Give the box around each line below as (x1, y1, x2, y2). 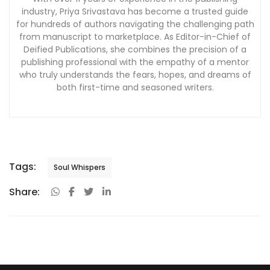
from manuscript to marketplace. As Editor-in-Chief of (19, 30, 251, 43)
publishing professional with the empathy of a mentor (21, 55, 249, 68)
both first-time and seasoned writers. (56, 81, 214, 93)
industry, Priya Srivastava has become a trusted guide (22, 5, 248, 17)
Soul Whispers (54, 162, 105, 173)
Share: (9, 185, 40, 199)
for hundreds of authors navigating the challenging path (16, 17, 254, 30)
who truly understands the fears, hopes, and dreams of (19, 68, 251, 81)
